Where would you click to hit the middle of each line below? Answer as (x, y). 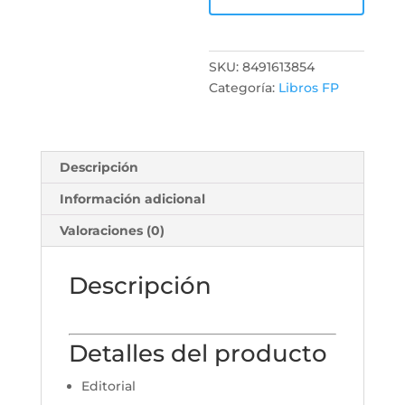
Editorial (108, 386)
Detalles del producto (198, 353)
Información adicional (132, 199)
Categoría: (244, 88)
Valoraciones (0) (112, 231)
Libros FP (309, 88)
